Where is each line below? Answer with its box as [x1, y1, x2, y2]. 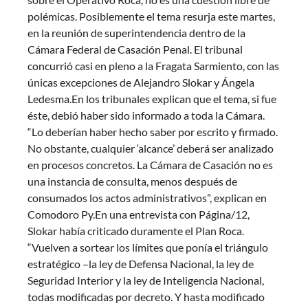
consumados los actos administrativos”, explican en [27, 191, 267, 205]
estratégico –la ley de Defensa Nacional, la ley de [27, 257, 254, 271]
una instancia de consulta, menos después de [27, 175, 237, 188]
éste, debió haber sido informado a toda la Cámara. [27, 109, 265, 122]
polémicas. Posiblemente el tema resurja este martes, [27, 10, 275, 23]
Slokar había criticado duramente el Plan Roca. [27, 224, 244, 238]
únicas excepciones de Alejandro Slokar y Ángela [27, 76, 254, 89]
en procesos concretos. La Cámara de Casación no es [27, 158, 273, 172]
